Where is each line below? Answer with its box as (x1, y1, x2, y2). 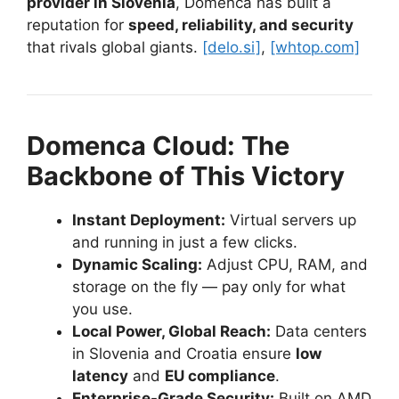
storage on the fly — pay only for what (72, 278, 346, 297)
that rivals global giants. (27, 38, 202, 57)
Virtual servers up (225, 211, 356, 230)
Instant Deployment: (72, 211, 225, 230)
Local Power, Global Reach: (72, 322, 271, 341)
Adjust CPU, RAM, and (202, 256, 368, 274)
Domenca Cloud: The (27, 130, 289, 162)
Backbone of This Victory (27, 160, 345, 192)
